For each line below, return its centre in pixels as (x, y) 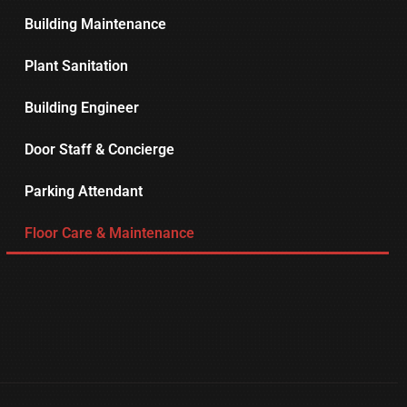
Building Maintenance (95, 25)
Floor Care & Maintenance (109, 233)
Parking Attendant (83, 192)
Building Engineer (81, 108)
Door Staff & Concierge (99, 150)
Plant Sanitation (76, 66)
